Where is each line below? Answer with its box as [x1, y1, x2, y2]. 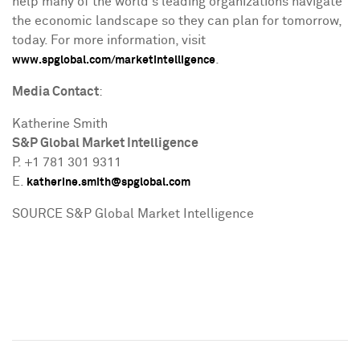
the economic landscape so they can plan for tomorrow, [12, 14, 342, 27]
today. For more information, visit [12, 34, 206, 47]
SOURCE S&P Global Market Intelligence [12, 207, 254, 220]
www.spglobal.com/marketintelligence [12, 55, 215, 66]
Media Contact [12, 85, 99, 98]
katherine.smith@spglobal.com [27, 177, 190, 188]
